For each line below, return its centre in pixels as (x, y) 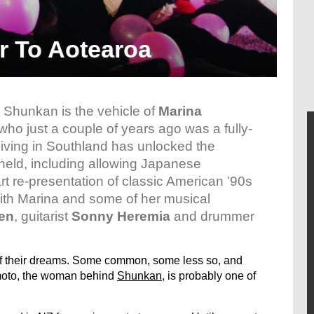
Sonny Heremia (121, 216)
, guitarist (43, 216)
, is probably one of (209, 276)
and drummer (212, 216)
